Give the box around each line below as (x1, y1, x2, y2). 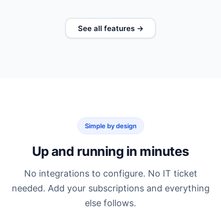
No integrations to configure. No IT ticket (24, 168, 197, 179)
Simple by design (84, 122, 137, 130)
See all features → (77, 23, 144, 33)
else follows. (85, 198, 136, 209)
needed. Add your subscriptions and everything (11, 183, 210, 194)
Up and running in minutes (32, 144, 189, 159)
